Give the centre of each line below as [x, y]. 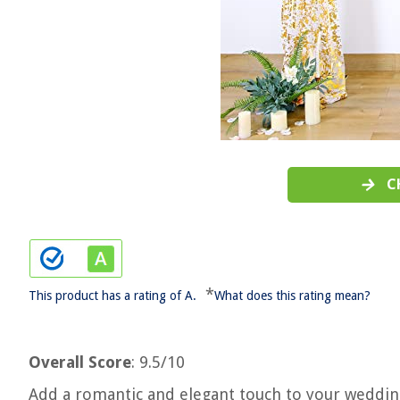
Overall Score [80, 362]
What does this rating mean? [292, 296]
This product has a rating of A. [112, 296]
